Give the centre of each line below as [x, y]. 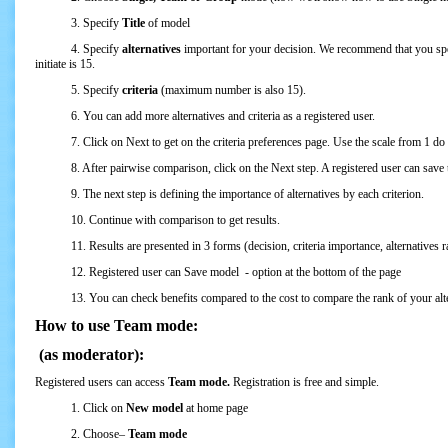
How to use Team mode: [116, 325]
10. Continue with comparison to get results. [157, 220]
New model [154, 408]
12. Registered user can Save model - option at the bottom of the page [218, 272]
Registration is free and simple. [304, 382]
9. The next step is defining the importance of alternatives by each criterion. [229, 194]
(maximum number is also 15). [232, 90]
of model [167, 23]
